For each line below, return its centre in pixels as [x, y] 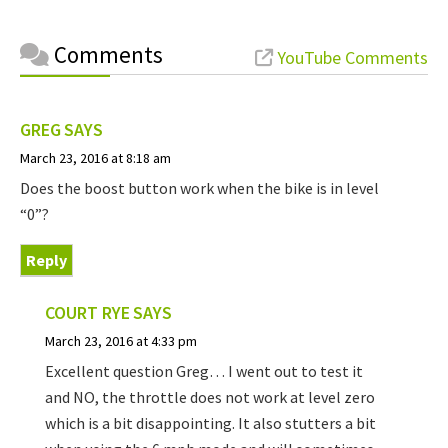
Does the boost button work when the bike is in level [199, 188]
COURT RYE [87, 313]
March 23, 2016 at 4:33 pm [121, 341]
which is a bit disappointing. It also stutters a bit [210, 423]
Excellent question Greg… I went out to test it [204, 371]
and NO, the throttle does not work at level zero [210, 397]
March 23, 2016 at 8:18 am [95, 158]
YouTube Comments [350, 58]
